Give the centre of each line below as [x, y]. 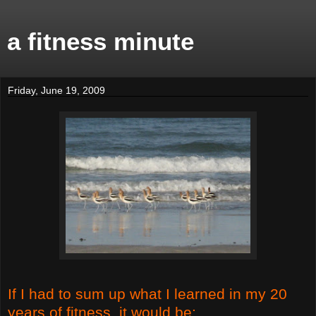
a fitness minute [101, 42]
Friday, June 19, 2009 [56, 90]
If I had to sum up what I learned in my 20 [147, 293]
